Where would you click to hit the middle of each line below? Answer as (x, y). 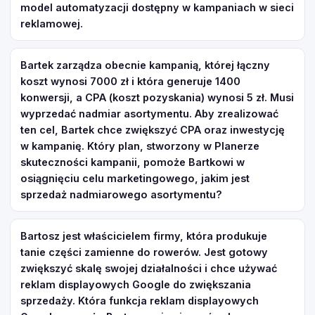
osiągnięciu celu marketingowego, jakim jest (135, 178)
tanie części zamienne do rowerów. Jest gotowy (144, 252)
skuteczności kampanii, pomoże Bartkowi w (133, 162)
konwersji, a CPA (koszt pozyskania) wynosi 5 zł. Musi (157, 97)
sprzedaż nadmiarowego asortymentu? (121, 194)
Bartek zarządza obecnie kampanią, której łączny (145, 65)
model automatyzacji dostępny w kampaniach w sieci (157, 7)
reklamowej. (52, 24)
